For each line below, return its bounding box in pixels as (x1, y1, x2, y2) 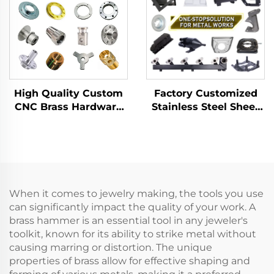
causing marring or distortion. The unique (9, 242, 212, 253)
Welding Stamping (157, 128, 254, 139)
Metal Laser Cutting (154, 114, 257, 126)
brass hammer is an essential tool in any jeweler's (9, 215, 248, 226)
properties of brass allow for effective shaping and (9, 255, 250, 267)
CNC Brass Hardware (15, 101, 122, 113)
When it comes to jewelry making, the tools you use (9, 188, 264, 199)
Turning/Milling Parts (13, 141, 124, 153)
